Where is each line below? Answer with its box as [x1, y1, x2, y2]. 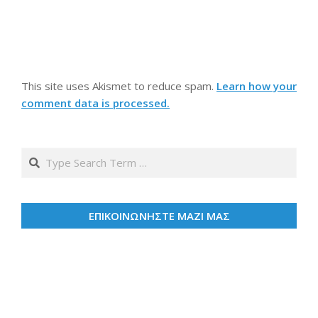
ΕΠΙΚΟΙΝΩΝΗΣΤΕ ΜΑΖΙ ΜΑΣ [88, 208, 230, 223]
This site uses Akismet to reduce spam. [21, 78, 216, 93]
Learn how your [216, 78, 297, 93]
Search [21, 147, 57, 162]
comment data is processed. [21, 95, 170, 110]
